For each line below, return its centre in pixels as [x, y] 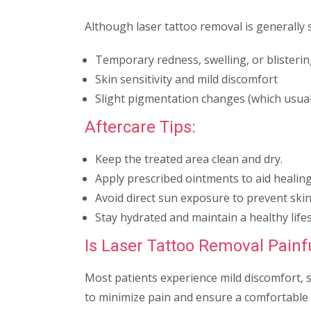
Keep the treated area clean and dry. [189, 159]
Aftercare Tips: [140, 127]
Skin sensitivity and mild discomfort [186, 79]
